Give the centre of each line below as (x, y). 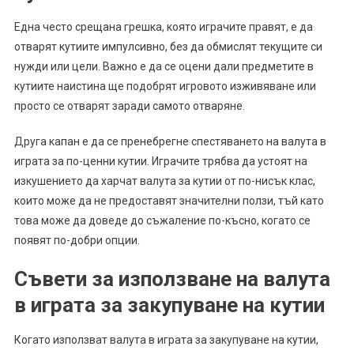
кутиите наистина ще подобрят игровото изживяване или (165, 87)
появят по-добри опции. (77, 241)
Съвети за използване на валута (172, 279)
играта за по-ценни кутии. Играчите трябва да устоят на (160, 162)
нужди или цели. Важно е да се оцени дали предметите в (164, 67)
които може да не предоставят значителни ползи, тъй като (169, 201)
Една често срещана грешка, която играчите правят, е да (163, 27)
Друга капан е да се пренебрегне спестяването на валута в (170, 142)
